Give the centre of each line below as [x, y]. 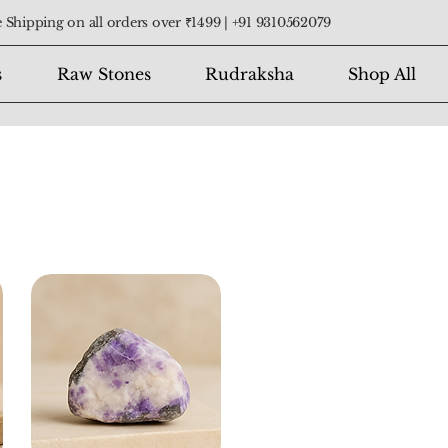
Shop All [381, 74]
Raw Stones [103, 74]
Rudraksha [249, 74]
